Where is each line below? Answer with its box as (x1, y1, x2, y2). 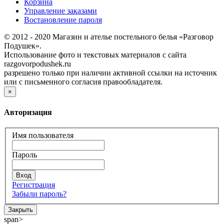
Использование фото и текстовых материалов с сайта (4, 50, 186, 59)
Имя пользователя (12, 131, 73, 140)
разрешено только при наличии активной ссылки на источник (4, 68, 217, 77)
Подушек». (4, 41, 41, 50)
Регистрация (12, 180, 55, 189)
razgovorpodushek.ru (4, 59, 71, 68)
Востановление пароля (24, 15, 102, 24)
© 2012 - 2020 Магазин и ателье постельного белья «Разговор (4, 32, 213, 41)
